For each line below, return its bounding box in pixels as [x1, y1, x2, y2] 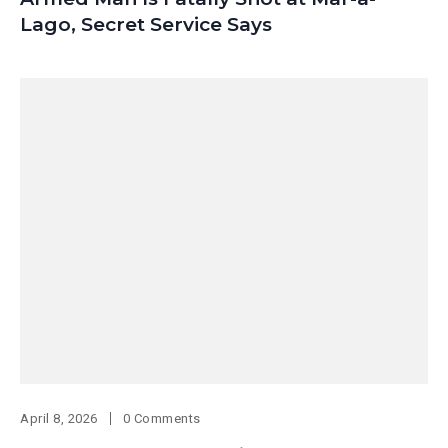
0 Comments [122, 411, 201, 427]
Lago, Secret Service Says [20, 13, 272, 37]
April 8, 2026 [20, 411, 98, 427]
